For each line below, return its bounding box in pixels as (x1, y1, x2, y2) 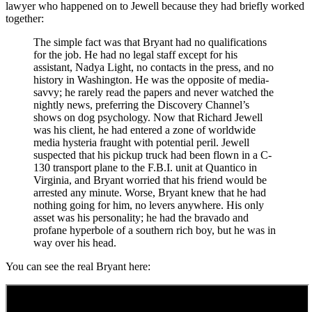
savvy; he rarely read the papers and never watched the (33, 86, 274, 98)
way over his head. (33, 236, 116, 249)
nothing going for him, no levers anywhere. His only (33, 198, 264, 211)
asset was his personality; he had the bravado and (33, 211, 249, 224)
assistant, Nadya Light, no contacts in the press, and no (33, 61, 274, 73)
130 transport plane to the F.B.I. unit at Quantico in (33, 161, 257, 173)
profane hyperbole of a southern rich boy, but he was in (33, 224, 276, 236)
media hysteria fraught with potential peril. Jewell (33, 136, 249, 148)
